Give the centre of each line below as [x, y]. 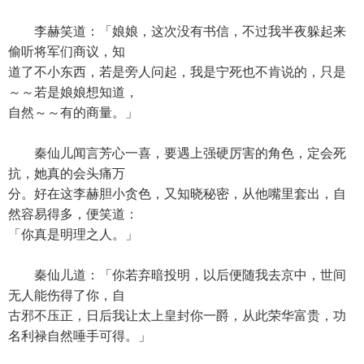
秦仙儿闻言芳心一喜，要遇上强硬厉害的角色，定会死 [177, 153]
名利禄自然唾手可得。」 [80, 336]
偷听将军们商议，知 [67, 52]
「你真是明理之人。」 [73, 234]
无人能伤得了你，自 [67, 295]
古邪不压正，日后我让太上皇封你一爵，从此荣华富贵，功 [177, 316]
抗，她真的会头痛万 [67, 173]
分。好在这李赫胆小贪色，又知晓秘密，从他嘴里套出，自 [177, 194]
